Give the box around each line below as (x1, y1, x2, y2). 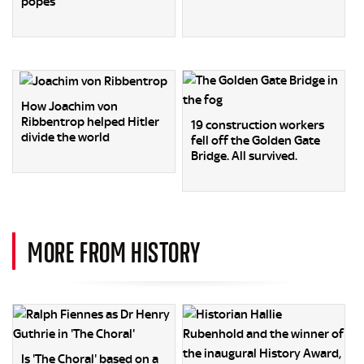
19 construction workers (191, 117, 325, 132)
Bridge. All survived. (191, 148, 298, 163)
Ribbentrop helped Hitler (21, 114, 159, 129)
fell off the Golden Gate (191, 132, 321, 148)
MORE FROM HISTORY (28, 232, 201, 270)
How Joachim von (21, 98, 118, 114)
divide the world (21, 129, 110, 145)
